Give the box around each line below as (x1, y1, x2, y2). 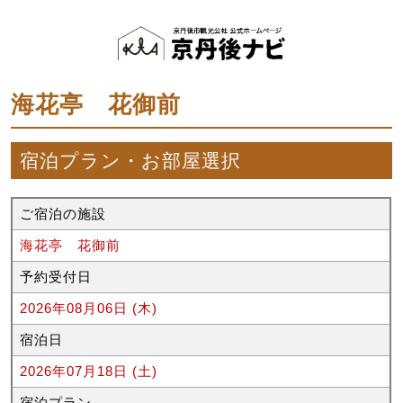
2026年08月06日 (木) (20, 300, 158, 316)
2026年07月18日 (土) (20, 363, 158, 379)
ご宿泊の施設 (20, 205, 107, 221)
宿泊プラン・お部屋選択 (20, 149, 242, 171)
